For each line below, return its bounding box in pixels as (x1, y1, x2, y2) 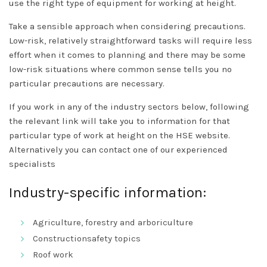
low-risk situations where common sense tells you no (9, 63, 232, 74)
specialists (9, 158, 55, 169)
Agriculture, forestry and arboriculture (33, 216, 193, 228)
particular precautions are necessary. (9, 77, 164, 89)
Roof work (33, 249, 73, 260)
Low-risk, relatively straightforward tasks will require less (9, 35, 252, 46)
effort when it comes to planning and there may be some (9, 49, 246, 60)
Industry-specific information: (9, 184, 206, 201)
